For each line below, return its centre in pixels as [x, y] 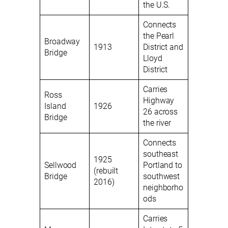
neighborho [163, 188]
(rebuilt [106, 171]
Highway [159, 101]
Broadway [62, 42]
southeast [161, 154]
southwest [162, 177]
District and [163, 47]
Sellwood [61, 165]
